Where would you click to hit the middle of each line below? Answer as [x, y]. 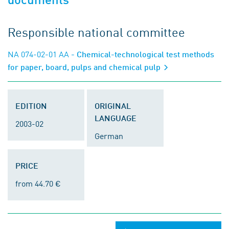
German [109, 135]
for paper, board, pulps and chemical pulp [85, 67]
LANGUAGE [116, 118]
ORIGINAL [113, 106]
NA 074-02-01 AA [38, 54]
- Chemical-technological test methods [142, 54]
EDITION [31, 106]
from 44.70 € [38, 183]
